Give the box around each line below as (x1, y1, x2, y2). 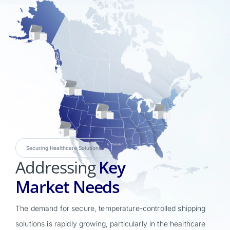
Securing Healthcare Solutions (26, 145, 101, 151)
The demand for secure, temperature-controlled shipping (15, 204, 206, 213)
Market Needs (15, 176, 120, 198)
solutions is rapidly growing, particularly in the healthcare (15, 219, 206, 228)
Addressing (15, 156, 95, 179)
